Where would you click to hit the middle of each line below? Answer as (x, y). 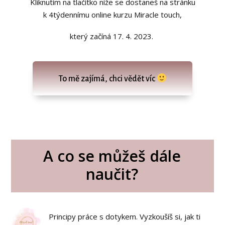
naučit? (112, 174)
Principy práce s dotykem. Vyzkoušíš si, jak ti (125, 216)
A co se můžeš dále (112, 156)
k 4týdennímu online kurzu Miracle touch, (113, 15)
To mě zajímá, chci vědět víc (107, 79)
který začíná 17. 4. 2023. (113, 36)
